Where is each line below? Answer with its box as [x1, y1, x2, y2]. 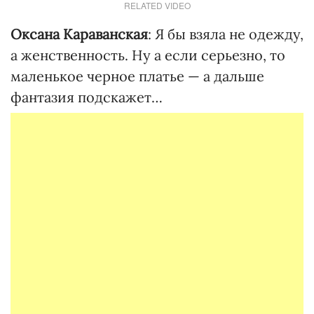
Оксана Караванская [11, 25, 148, 43]
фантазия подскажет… [11, 88, 163, 106]
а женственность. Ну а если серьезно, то [11, 46, 285, 64]
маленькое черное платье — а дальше [11, 67, 264, 85]
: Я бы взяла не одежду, [148, 25, 303, 43]
